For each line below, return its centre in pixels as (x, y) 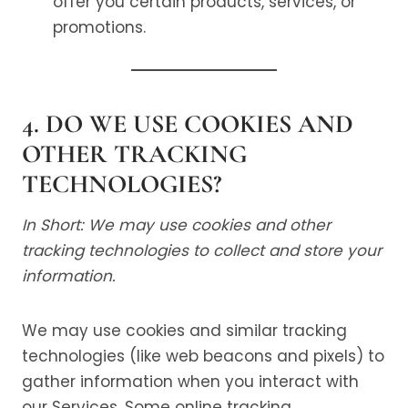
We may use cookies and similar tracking (184, 331)
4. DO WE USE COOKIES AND (188, 124)
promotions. (99, 27)
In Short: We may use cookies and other (176, 225)
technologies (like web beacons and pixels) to (203, 356)
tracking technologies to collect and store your (202, 250)
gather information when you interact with (190, 382)
